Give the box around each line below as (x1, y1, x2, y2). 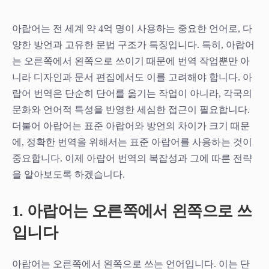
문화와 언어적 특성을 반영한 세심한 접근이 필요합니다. (12, 104, 250, 115)
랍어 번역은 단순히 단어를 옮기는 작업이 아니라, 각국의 (12, 88, 252, 98)
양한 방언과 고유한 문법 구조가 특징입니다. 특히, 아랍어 (12, 40, 255, 50)
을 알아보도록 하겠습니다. (12, 169, 125, 180)
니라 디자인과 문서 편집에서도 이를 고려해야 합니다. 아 (12, 72, 252, 82)
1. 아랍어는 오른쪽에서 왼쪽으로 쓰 (12, 202, 252, 220)
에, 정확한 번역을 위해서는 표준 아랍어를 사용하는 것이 (12, 137, 252, 147)
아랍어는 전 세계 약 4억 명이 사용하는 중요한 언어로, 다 (12, 23, 252, 34)
